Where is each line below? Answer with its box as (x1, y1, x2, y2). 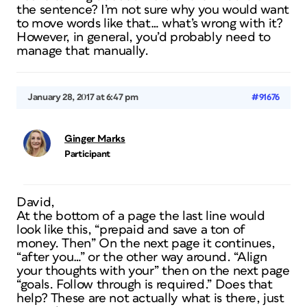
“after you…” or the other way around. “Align (16, 251, 267, 264)
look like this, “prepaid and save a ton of (16, 223, 245, 236)
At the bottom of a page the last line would (16, 210, 265, 223)
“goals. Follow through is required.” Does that (16, 278, 273, 291)
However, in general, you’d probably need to (16, 31, 271, 44)
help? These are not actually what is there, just (16, 292, 284, 305)
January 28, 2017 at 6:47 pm (27, 93, 138, 102)
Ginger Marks (64, 134, 125, 144)
